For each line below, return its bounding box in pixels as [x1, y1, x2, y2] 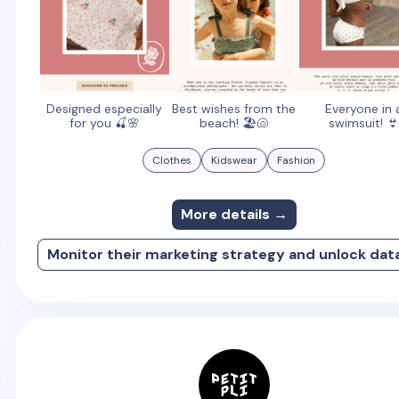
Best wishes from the [172, 101, 297, 118]
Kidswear [211, 153, 258, 168]
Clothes [152, 153, 192, 168]
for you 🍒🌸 [69, 115, 140, 132]
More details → [180, 205, 288, 224]
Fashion [277, 153, 316, 168]
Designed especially [46, 101, 163, 118]
